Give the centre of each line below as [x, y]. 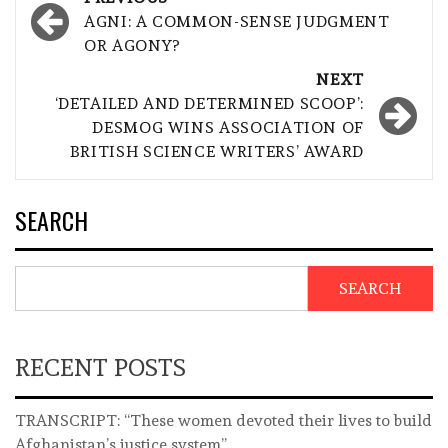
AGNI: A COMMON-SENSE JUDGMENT [237, 22]
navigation [98, 30]
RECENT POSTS [100, 368]
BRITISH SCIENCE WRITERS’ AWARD [216, 152]
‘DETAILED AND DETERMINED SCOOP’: [209, 104]
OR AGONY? [132, 46]
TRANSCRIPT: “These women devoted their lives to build [223, 421]
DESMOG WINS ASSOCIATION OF [228, 128]
